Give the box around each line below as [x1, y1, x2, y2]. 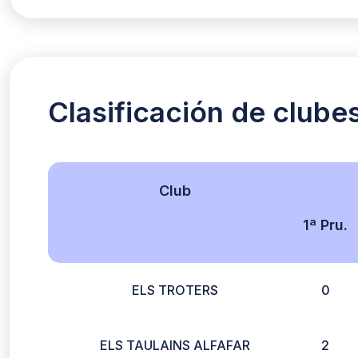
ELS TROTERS [132, 282, 218, 298]
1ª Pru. [303, 217, 348, 233]
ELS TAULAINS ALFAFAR [100, 337, 250, 353]
